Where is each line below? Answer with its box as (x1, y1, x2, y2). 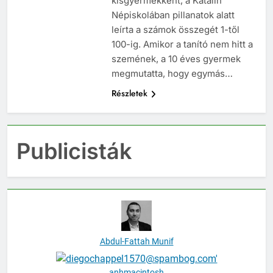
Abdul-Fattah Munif (99, 236, 174, 247)
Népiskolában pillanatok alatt (111, 9, 235, 21)
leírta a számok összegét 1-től (111, 24, 239, 36)
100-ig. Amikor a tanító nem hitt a (111, 38, 253, 51)
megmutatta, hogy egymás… (111, 68, 233, 80)
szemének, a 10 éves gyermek (111, 53, 241, 65)
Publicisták (16, 138, 132, 165)
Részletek (111, 87, 147, 100)
